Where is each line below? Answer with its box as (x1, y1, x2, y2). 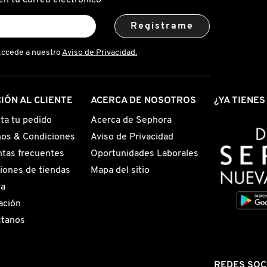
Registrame (130, 21, 194, 31)
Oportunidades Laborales (90, 149, 198, 159)
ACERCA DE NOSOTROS (90, 96, 196, 105)
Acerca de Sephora (90, 116, 172, 125)
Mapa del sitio (90, 166, 150, 175)
